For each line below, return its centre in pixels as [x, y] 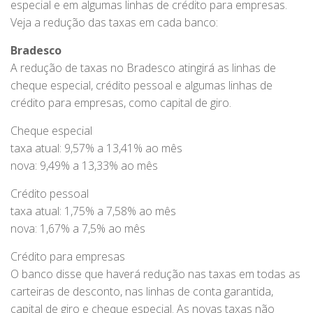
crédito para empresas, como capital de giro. [121, 103]
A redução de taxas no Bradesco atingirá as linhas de [143, 68]
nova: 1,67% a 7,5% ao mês [78, 229]
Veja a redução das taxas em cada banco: [114, 23]
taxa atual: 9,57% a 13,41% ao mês [96, 148]
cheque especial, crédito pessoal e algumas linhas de [141, 86]
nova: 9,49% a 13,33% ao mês [84, 166]
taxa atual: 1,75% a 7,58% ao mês [93, 211]
